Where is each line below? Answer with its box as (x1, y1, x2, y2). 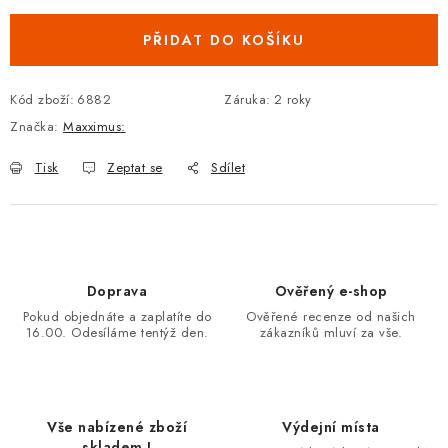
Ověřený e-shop (274, 281, 388, 301)
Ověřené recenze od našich (246, 307, 416, 326)
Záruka (224, 90, 266, 109)
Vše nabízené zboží (47, 417, 187, 437)
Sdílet (211, 158, 245, 177)
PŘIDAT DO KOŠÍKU (143, 30, 305, 50)
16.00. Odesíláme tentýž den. (25, 323, 209, 342)
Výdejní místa (282, 417, 380, 437)
